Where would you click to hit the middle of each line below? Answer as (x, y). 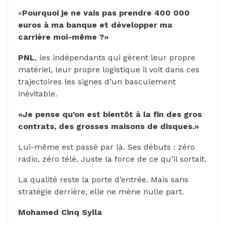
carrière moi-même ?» (63, 37)
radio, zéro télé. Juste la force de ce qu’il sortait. (112, 159)
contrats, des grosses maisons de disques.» (108, 126)
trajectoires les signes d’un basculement (97, 81)
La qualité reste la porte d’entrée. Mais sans (103, 179)
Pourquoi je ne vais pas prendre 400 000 (106, 13)
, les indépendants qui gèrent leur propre (115, 57)
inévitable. (38, 93)
